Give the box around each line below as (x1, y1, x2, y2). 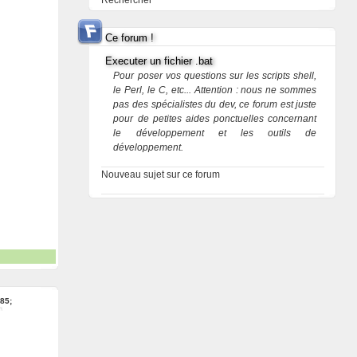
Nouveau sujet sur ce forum (101, 169, 221, 180)
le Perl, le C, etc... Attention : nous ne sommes (113, 84, 317, 96)
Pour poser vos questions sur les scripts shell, (113, 70, 317, 81)
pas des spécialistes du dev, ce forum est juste (113, 99, 317, 110)
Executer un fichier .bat (105, 55, 214, 67)
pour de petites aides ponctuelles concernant (113, 113, 317, 124)
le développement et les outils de (113, 127, 317, 139)
